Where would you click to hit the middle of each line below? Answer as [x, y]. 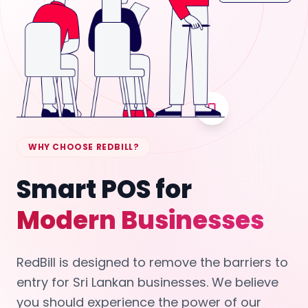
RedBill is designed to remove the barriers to [152, 263]
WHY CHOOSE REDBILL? [84, 147]
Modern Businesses [140, 221]
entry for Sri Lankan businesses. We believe [147, 283]
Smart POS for [104, 190]
